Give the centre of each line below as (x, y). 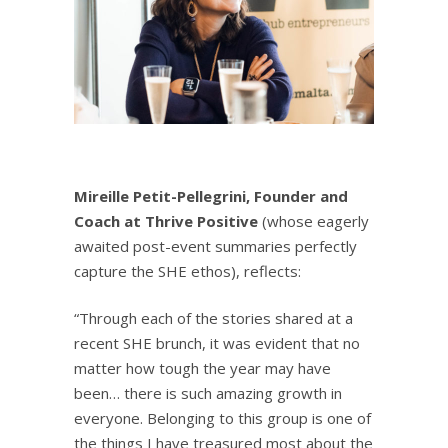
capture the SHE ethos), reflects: (187, 270)
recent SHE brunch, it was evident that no (217, 342)
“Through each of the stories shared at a (213, 317)
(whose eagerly (313, 220)
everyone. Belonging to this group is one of (222, 417)
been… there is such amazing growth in (208, 392)
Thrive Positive (201, 220)
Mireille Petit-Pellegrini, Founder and (211, 195)
